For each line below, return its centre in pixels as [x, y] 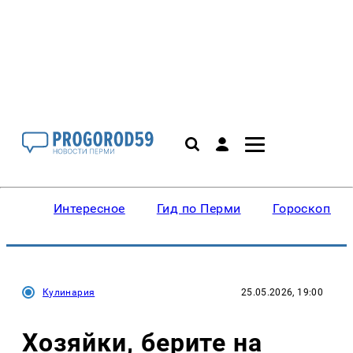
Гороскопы [306, 208]
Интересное [89, 208]
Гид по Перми [199, 208]
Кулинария [69, 292]
